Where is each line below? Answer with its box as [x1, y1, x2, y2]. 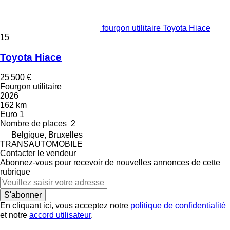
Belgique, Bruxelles [11, 130, 83, 139]
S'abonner [4, 190, 42, 199]
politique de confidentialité [130, 201, 226, 210]
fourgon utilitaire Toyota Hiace [102, 24, 210, 33]
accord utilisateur [29, 210, 91, 219]
